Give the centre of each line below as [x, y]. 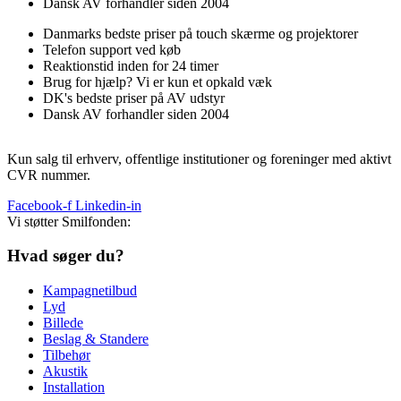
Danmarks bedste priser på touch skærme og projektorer [200, 33]
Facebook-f [39, 205]
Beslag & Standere [96, 339]
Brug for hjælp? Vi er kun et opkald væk [158, 81]
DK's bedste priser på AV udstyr [134, 98]
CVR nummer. [49, 175]
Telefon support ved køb [112, 49]
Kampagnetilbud [90, 290]
